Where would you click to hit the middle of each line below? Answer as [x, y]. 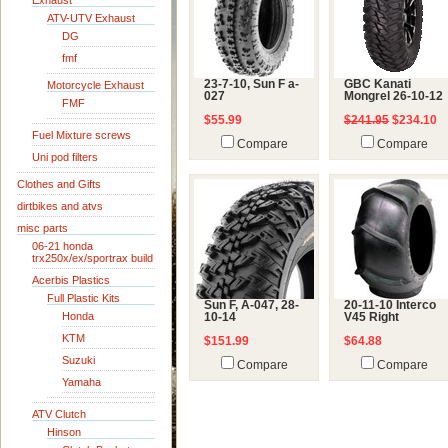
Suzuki [78, 360]
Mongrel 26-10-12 [393, 96]
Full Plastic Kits [83, 298]
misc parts [42, 228]
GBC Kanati [377, 84]
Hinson [64, 432]
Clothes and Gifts [59, 184]
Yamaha [81, 382]
